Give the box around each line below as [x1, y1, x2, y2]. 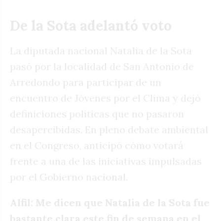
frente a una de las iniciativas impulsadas [10, 155, 202, 168]
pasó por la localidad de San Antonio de [10, 60, 194, 73]
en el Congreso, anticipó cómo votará [10, 139, 184, 152]
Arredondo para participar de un [10, 76, 161, 89]
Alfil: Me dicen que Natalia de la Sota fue [10, 196, 210, 209]
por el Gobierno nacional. [10, 171, 128, 184]
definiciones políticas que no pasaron [10, 108, 184, 120]
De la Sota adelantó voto [10, 17, 172, 35]
